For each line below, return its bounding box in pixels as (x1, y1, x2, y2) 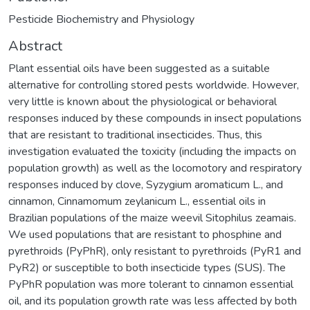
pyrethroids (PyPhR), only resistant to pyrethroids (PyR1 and (8, 243, 301, 259)
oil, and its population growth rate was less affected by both (8, 293, 297, 309)
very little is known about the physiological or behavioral (8, 93, 277, 109)
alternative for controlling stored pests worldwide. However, (8, 77, 299, 93)
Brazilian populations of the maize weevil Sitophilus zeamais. (8, 210, 296, 226)
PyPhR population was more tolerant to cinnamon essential (8, 276, 293, 292)
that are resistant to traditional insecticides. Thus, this (8, 127, 262, 143)
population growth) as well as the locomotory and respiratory (8, 160, 302, 176)
